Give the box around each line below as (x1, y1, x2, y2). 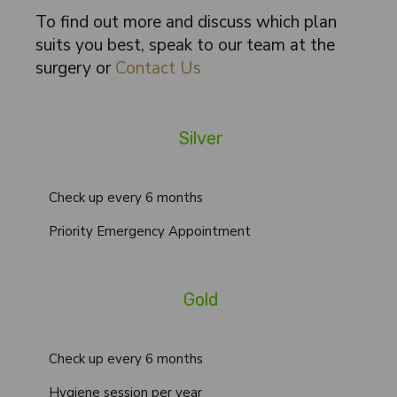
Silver (174, 128, 223, 149)
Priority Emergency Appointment (49, 222, 251, 240)
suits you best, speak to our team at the (35, 34, 335, 57)
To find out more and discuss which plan (35, 11, 337, 34)
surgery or (35, 57, 115, 80)
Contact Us (115, 57, 201, 80)
